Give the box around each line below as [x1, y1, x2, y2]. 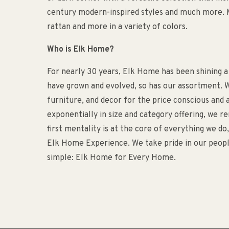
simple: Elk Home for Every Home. [47, 153, 176, 163]
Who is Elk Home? [47, 44, 114, 55]
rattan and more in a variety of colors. [47, 22, 188, 32]
